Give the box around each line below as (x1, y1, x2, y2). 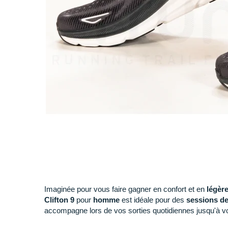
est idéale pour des (120, 195, 186, 205)
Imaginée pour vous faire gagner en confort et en (44, 185, 207, 194)
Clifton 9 (44, 195, 74, 205)
